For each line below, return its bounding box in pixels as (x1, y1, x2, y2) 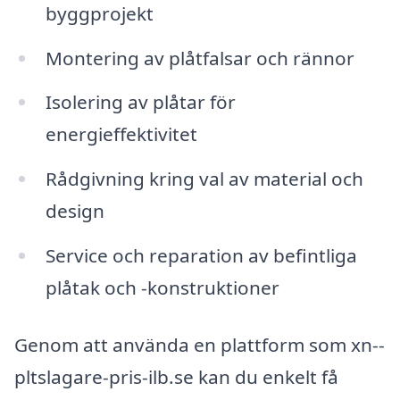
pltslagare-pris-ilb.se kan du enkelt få (14, 363, 338, 389)
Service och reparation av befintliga (45, 243, 357, 269)
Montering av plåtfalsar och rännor (45, 45, 354, 71)
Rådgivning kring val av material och (45, 166, 363, 192)
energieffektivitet (45, 121, 197, 147)
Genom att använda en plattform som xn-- (14, 331, 385, 357)
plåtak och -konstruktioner (45, 275, 279, 301)
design (45, 198, 104, 224)
